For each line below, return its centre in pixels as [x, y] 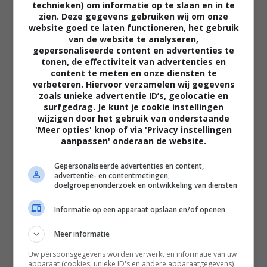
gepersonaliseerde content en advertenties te [133, 50]
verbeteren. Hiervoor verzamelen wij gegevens [133, 84]
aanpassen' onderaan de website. [133, 141]
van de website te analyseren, [133, 39]
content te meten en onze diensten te [133, 73]
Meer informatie [82, 234]
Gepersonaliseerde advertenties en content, [129, 166]
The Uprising [44, 131]
